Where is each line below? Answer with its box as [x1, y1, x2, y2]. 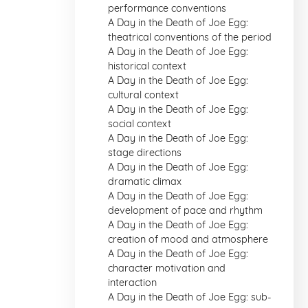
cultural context [108, 89, 179, 101]
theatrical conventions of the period [108, 31, 272, 43]
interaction [108, 276, 157, 289]
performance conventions [108, 2, 226, 14]
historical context [108, 60, 186, 72]
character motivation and [108, 262, 225, 274]
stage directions [108, 146, 181, 159]
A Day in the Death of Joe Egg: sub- [108, 291, 272, 303]
